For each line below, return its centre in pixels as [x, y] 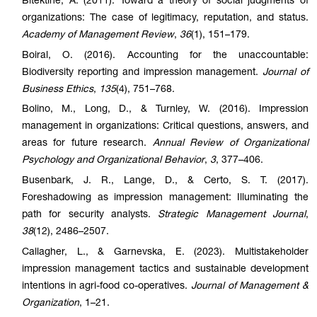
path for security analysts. [90, 215]
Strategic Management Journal [232, 215]
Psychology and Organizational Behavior [113, 161]
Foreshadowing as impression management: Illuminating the [165, 198]
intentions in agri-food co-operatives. [106, 286]
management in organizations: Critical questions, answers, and [165, 127]
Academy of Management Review [98, 35]
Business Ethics [58, 90]
